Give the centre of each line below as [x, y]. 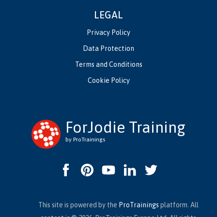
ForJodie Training [125, 127]
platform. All [178, 205]
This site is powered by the [78, 205]
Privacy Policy [108, 32]
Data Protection [108, 48]
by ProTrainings [85, 139]
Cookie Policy [108, 80]
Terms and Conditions [108, 64]
